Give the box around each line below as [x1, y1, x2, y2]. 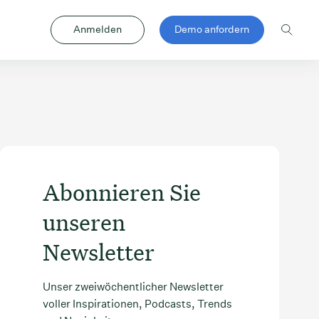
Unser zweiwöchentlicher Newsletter [43, 280, 224, 294]
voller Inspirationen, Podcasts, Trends [43, 297, 233, 311]
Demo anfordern [174, 23, 249, 36]
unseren [43, 206, 126, 238]
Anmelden [73, 23, 122, 36]
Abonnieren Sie [43, 177, 202, 208]
